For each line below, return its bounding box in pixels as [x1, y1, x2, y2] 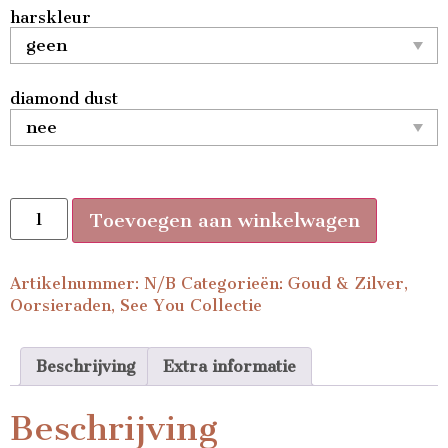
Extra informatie [163, 356, 296, 376]
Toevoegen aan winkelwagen [89, 209, 361, 233]
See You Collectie [120, 296, 262, 316]
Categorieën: [181, 274, 288, 294]
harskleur [10, 7, 91, 27]
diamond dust [10, 89, 118, 109]
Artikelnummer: [10, 274, 144, 294]
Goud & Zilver [288, 274, 404, 294]
